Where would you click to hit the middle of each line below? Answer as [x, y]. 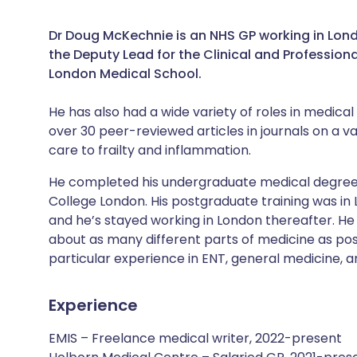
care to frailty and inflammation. [150, 150]
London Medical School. [125, 74]
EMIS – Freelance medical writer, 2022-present [195, 338]
